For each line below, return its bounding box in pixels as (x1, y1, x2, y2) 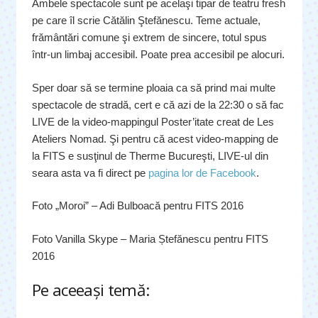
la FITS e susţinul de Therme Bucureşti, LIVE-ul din (32, 149, 268, 162)
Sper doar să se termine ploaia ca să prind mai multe (32, 81, 275, 94)
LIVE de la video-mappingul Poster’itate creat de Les (32, 115, 274, 128)
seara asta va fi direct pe (32, 166, 148, 179)
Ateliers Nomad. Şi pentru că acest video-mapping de (32, 132, 278, 145)
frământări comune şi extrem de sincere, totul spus (32, 31, 267, 44)
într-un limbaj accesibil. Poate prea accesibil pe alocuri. (32, 48, 285, 61)
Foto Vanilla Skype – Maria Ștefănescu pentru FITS (32, 232, 268, 245)
